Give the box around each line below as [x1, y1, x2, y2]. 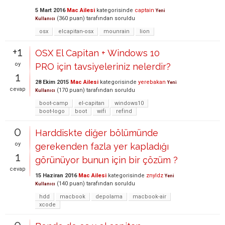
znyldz [146, 172, 163, 179]
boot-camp [39, 100, 68, 106]
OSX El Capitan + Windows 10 [35, 48, 160, 58]
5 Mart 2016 [35, 7, 65, 14]
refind [116, 108, 132, 115]
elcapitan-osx [58, 28, 93, 35]
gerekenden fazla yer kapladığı [35, 141, 169, 152]
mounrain [103, 28, 130, 35]
